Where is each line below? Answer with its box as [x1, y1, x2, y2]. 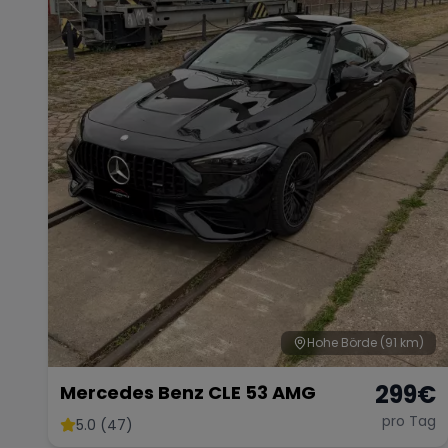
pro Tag [382, 411, 436, 432]
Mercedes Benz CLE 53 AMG [60, 380, 316, 406]
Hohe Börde [307, 334, 377, 352]
